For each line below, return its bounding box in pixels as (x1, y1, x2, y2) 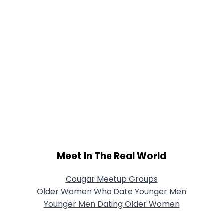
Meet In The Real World (57, 149, 166, 163)
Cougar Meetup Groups (65, 173, 158, 185)
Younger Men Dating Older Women (43, 198, 180, 210)
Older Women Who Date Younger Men (37, 185, 186, 197)
